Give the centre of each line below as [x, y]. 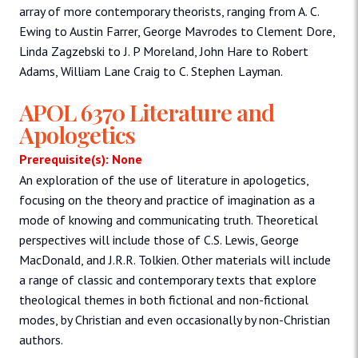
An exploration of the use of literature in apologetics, [164, 180]
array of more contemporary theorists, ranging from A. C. [169, 11]
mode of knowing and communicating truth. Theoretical [169, 220]
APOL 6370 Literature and [147, 111]
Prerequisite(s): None [81, 159]
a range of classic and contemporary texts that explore [168, 280]
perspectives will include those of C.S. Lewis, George [159, 240]
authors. [41, 340]
